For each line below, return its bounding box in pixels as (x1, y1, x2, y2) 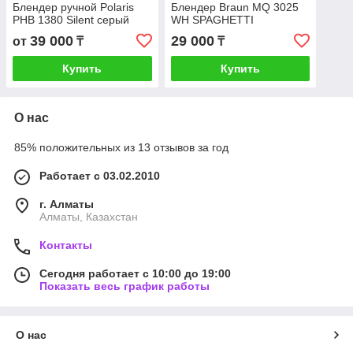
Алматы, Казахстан (39, 210, 138, 224)
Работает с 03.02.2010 (39, 169, 160, 183)
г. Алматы (39, 198, 94, 211)
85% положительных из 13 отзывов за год (14, 141, 229, 154)
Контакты (39, 239, 92, 252)
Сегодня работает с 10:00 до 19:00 (39, 267, 231, 281)
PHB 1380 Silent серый (13, 13, 129, 27)
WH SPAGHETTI (170, 13, 254, 27)
